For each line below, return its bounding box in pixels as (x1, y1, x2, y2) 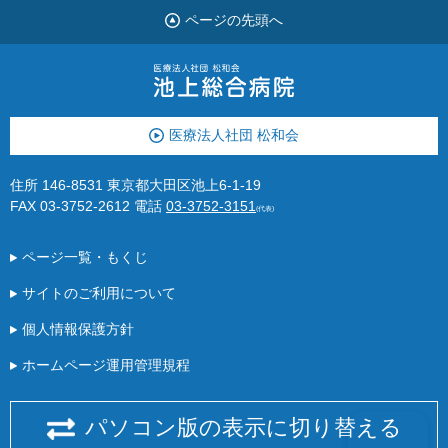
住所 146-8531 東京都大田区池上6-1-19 (10, 177, 261, 193)
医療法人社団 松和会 (169, 127, 299, 143)
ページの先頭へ (185, 13, 283, 28)
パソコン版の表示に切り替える (84, 414, 402, 440)
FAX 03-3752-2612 (10, 198, 130, 214)
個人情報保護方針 (22, 321, 134, 337)
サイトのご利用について (22, 285, 176, 301)
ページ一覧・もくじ (22, 249, 148, 265)
